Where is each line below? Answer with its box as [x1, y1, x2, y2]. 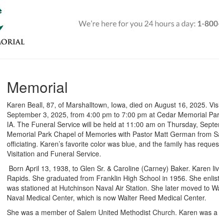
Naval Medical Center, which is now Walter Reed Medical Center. [7, 193, 206, 202]
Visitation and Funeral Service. [7, 149, 101, 158]
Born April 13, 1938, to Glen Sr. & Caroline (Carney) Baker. [9, 163, 192, 173]
